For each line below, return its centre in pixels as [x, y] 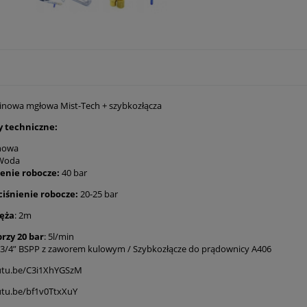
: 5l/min [59, 236]
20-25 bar [98, 194]
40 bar [73, 172]
